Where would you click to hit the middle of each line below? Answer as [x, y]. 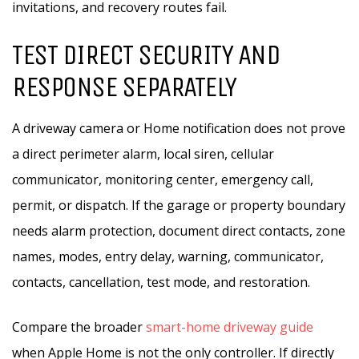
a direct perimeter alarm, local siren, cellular [143, 154]
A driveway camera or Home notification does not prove [179, 128]
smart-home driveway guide [230, 327]
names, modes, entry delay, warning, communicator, [168, 256]
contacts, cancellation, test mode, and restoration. [161, 282]
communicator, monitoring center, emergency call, [163, 179]
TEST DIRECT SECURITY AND [146, 55]
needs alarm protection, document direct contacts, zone [179, 231]
